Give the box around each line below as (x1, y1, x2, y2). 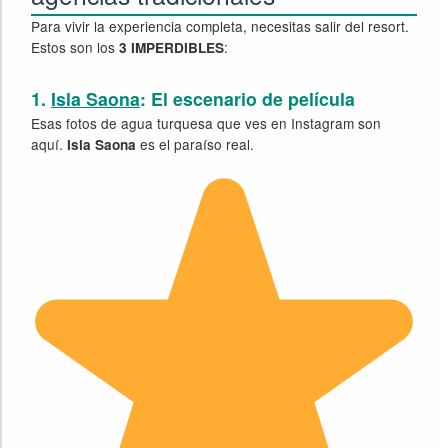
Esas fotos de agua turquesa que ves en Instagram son (31, 113, 382, 134)
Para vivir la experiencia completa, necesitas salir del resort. (31, 15, 410, 36)
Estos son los (31, 36, 120, 57)
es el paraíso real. (136, 134, 255, 155)
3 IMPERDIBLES (119, 37, 225, 57)
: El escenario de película (140, 86, 356, 112)
